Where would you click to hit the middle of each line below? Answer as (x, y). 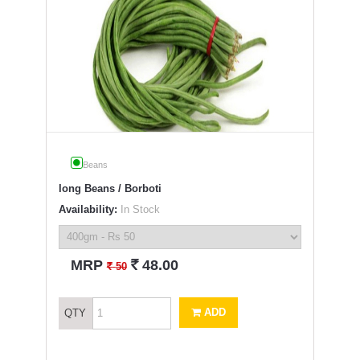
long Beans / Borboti (110, 188)
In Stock (138, 209)
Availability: (88, 209)
